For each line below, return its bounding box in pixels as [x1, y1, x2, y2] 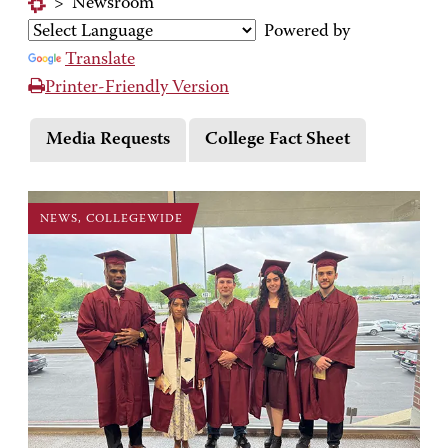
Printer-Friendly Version [45, 79, 229, 97]
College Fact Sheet [205, 131, 351, 149]
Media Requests [45, 131, 170, 149]
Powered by [256, 23, 350, 41]
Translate [65, 51, 135, 69]
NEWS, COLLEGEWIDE [39, 212, 183, 225]
